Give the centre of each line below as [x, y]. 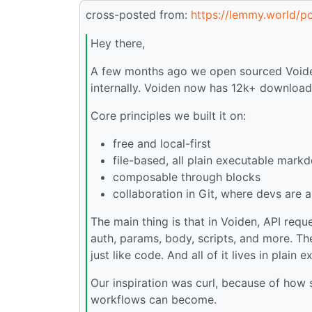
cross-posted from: [138, 14]
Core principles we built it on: [168, 116]
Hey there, [118, 44]
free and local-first [162, 144]
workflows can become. [154, 300]
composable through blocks [187, 177]
